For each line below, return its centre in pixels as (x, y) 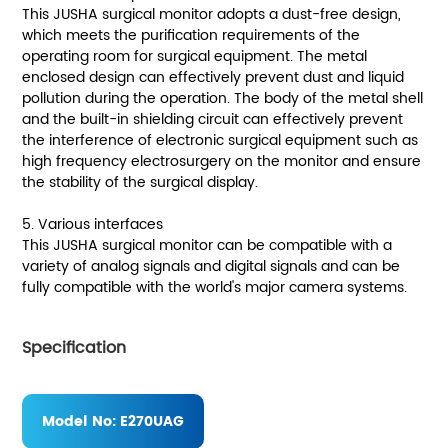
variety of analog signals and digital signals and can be (211, 266)
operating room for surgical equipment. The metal (195, 56)
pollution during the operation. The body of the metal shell (223, 98)
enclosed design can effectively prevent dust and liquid (213, 77)
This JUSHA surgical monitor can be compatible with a (207, 245)
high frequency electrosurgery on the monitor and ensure (222, 161)
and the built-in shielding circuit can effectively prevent (213, 119)
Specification (74, 347)
